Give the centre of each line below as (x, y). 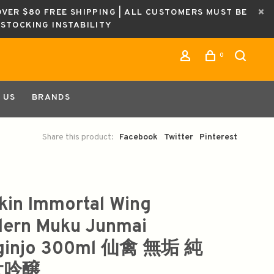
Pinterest (218, 137)
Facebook (139, 137)
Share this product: (78, 137)
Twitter (179, 137)
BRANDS (51, 98)
